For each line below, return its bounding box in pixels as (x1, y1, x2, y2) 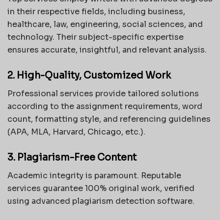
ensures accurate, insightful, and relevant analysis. (7, 44, 207, 55)
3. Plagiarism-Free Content (7, 151, 137, 164)
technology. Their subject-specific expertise (7, 31, 184, 42)
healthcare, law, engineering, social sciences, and (7, 19, 203, 29)
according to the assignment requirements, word (7, 101, 202, 111)
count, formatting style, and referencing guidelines (7, 113, 211, 124)
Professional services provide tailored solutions (7, 88, 199, 99)
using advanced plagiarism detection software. (7, 195, 194, 206)
